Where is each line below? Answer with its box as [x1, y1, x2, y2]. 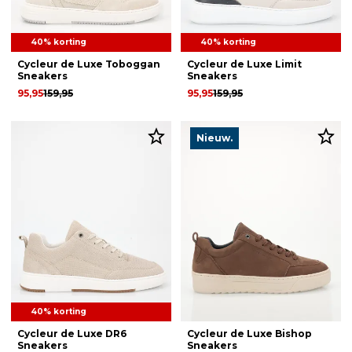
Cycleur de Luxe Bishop [187, 328, 312, 339]
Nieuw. [196, 132, 233, 144]
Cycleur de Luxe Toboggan [17, 58, 160, 70]
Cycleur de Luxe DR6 [17, 328, 126, 339]
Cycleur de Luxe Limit [187, 58, 302, 70]
